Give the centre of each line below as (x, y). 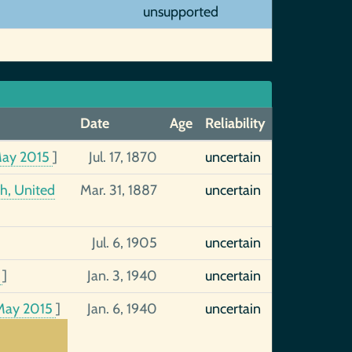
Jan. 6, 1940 (122, 309)
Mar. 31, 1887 (118, 190)
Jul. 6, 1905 (124, 243)
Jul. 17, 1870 (123, 157)
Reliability (235, 123)
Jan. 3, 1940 (122, 276)
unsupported (180, 12)
